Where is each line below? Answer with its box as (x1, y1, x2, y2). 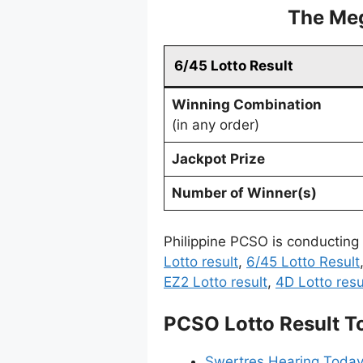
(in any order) (171, 117, 259, 134)
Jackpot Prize (171, 151, 265, 168)
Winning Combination (171, 96, 322, 113)
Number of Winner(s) (171, 185, 317, 202)
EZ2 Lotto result (164, 273, 267, 290)
